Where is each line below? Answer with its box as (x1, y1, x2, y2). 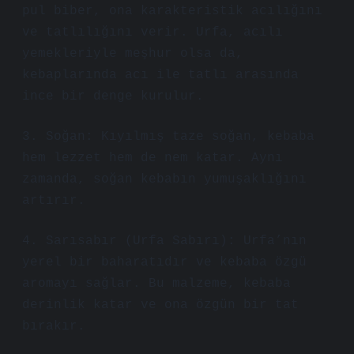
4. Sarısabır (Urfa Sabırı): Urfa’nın (22, 234, 307, 248)
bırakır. (22, 319, 85, 333)
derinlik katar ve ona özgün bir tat (22, 298, 299, 312)
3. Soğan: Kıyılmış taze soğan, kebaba (22, 130, 314, 144)
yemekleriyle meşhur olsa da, (22, 47, 243, 61)
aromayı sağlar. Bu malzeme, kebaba (22, 277, 291, 291)
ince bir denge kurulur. (22, 89, 204, 104)
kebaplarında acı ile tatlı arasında (22, 68, 299, 82)
